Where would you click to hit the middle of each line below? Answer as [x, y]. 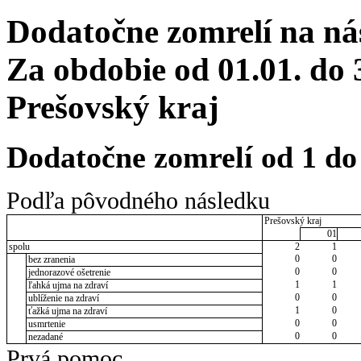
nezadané [45, 336]
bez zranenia [51, 259]
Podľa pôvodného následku [138, 200]
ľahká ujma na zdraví [68, 285]
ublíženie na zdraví [63, 298]
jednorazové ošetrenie [69, 272]
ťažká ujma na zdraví [67, 311]
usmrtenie [46, 324]
